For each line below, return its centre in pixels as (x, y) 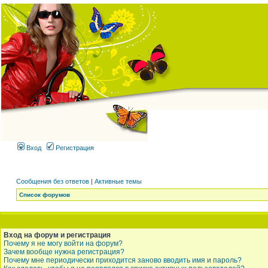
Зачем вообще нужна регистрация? (64, 252)
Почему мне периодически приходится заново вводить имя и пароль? (123, 260)
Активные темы (118, 181)
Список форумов (45, 195)
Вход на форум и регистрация (57, 235)
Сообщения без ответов (53, 181)
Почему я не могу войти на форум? (63, 243)
